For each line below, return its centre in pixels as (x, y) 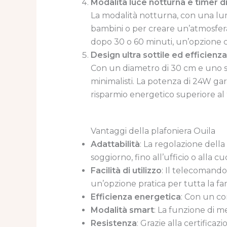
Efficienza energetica (136, 197)
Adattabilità (115, 144)
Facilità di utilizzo (126, 171)
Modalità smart (122, 210)
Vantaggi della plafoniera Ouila (153, 131)
